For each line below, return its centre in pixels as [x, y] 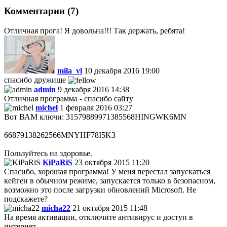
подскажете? [26, 199]
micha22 [56, 208]
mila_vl [70, 70]
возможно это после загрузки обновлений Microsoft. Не [100, 190]
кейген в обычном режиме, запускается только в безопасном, [110, 181]
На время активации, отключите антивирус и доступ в [99, 217]
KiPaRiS [58, 163]
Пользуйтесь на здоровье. [48, 154]
